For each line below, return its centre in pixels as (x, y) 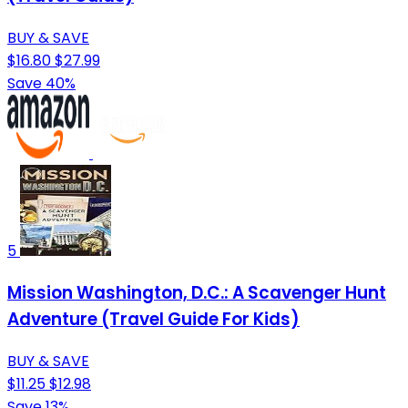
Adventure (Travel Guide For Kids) (153, 319)
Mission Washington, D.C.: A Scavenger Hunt (197, 292)
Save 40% (41, 84)
